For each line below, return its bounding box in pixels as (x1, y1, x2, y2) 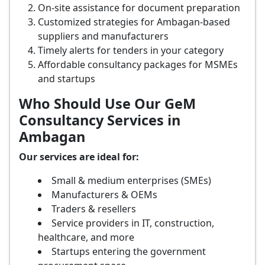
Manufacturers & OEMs (51, 188, 157, 201)
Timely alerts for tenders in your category (38, 44, 224, 57)
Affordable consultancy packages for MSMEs (38, 58, 238, 71)
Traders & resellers (51, 202, 136, 215)
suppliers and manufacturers (38, 30, 169, 43)
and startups (38, 72, 95, 85)
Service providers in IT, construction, (51, 216, 214, 230)
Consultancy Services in (19, 111, 180, 130)
